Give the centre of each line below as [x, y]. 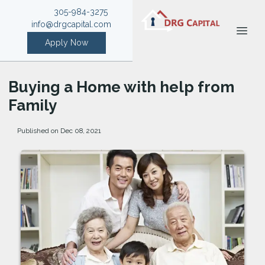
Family [33, 105]
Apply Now [66, 43]
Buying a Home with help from [121, 87]
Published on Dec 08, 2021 [59, 130]
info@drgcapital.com [72, 24]
